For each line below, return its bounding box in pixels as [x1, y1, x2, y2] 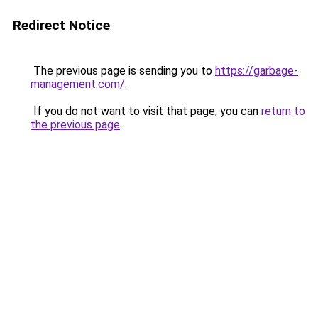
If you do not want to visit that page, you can [31, 104, 261, 118]
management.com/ [31, 77, 125, 91]
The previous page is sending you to [31, 64, 215, 77]
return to [261, 104, 305, 118]
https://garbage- [215, 64, 298, 77]
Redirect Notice [13, 17, 110, 33]
